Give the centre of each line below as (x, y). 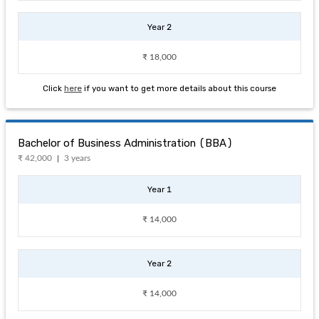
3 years (78, 159)
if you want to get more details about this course (180, 88)
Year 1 (159, 190)
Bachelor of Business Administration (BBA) (125, 143)
